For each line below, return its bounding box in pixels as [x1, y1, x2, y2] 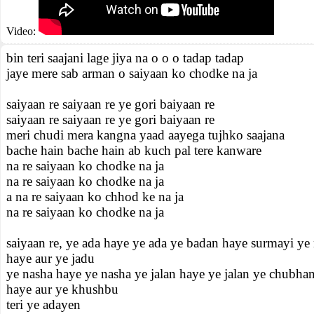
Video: [6, 25, 39, 37]
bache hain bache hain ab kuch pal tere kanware [6, 143, 261, 158]
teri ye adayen [6, 297, 81, 312]
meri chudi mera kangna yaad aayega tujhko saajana [6, 128, 285, 142]
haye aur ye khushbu [6, 282, 118, 296]
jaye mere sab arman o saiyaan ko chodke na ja [6, 66, 257, 81]
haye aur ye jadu [6, 251, 95, 266]
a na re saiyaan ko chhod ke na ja [6, 189, 184, 204]
